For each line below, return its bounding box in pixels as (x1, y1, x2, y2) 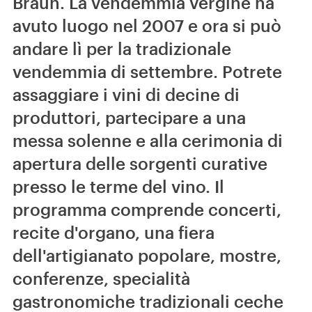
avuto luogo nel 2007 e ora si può (13, 15, 281, 36)
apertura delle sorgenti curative (13, 153, 267, 173)
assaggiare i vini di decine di (13, 84, 240, 104)
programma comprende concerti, (13, 199, 281, 219)
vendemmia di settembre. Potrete (13, 61, 282, 81)
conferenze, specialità (13, 268, 190, 288)
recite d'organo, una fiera (13, 222, 214, 242)
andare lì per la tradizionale (13, 38, 231, 58)
